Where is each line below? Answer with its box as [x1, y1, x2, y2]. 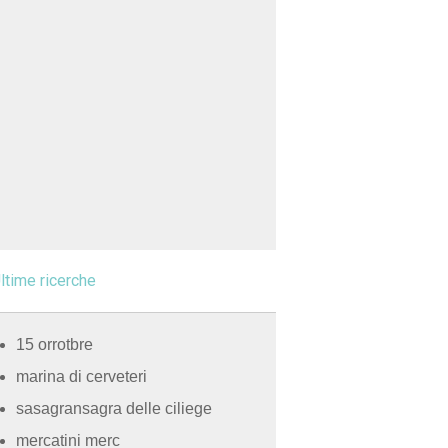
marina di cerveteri [16, 368, 147, 385]
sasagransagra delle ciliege [16, 400, 212, 417]
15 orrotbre [16, 336, 93, 353]
